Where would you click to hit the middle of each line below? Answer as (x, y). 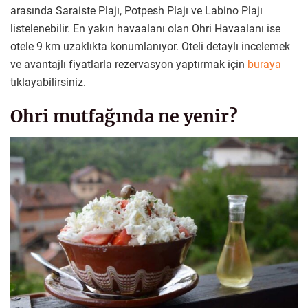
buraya (264, 64)
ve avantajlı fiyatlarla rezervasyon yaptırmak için (129, 64)
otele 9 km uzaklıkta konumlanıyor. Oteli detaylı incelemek (150, 46)
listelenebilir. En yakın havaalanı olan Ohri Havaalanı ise (145, 28)
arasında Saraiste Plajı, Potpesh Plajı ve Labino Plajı (136, 10)
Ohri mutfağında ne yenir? (124, 117)
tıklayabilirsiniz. (48, 82)
